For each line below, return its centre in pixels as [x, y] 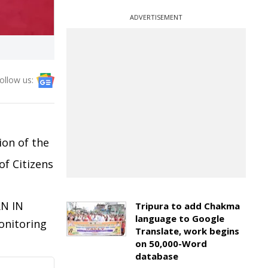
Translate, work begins [187, 231]
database [157, 256]
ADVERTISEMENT [156, 17]
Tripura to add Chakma [188, 206]
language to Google [180, 218]
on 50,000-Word [171, 243]
